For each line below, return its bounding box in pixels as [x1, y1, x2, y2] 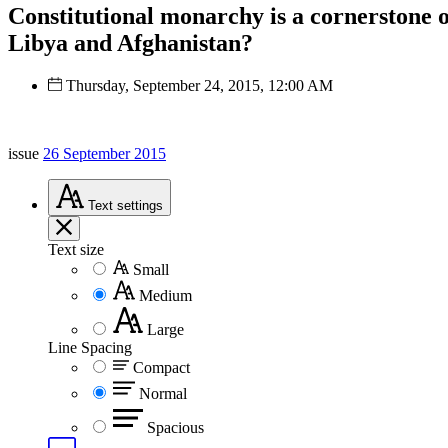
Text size [48, 240, 104, 258]
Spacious [147, 418, 204, 436]
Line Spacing [48, 338, 132, 356]
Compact [133, 358, 190, 376]
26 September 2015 [43, 144, 166, 162]
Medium [139, 286, 192, 304]
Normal [139, 384, 187, 402]
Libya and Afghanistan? [8, 29, 253, 56]
